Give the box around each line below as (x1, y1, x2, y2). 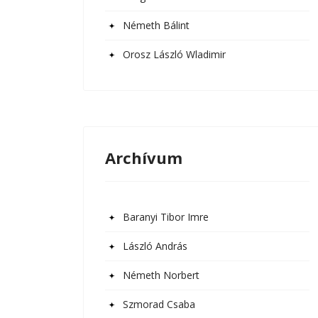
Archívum (105, 147, 182, 168)
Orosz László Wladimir (123, 48, 226, 61)
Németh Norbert (123, 268, 199, 282)
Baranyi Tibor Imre (123, 210, 209, 224)
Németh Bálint (123, 18, 190, 32)
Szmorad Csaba (123, 297, 195, 311)
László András (123, 239, 187, 253)
